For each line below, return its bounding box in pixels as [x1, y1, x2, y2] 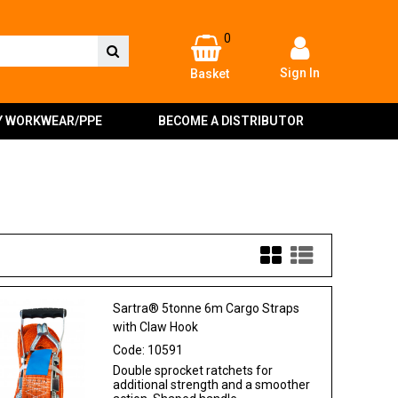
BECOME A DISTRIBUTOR [158, 114, 305, 128]
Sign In [280, 65, 321, 80]
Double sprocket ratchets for [113, 362, 274, 378]
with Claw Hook [113, 319, 199, 334]
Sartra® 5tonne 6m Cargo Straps [113, 300, 300, 315]
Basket [189, 66, 229, 81]
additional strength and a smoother [113, 377, 311, 392]
